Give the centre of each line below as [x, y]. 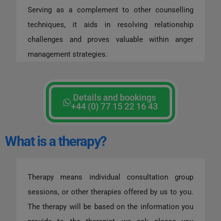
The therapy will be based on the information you [110, 207]
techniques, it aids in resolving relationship [110, 25]
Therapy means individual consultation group [110, 177]
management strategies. [68, 55]
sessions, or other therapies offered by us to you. [110, 192]
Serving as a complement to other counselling [110, 10]
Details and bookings [114, 98]
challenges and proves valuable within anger [110, 40]
